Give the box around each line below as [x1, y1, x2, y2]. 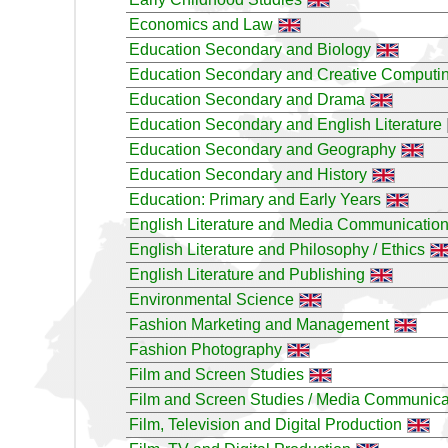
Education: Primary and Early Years [129, 190, 381, 208]
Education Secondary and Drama [129, 90, 365, 108]
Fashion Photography [129, 340, 282, 358]
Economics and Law [129, 15, 273, 33]
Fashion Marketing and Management [129, 315, 389, 333]
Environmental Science [129, 290, 294, 308]
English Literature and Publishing [129, 265, 365, 283]
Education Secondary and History [129, 165, 367, 183]
